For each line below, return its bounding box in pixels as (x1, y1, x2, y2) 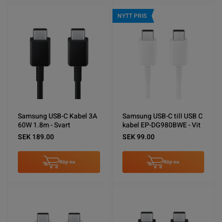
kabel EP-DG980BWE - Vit (122, 120, 201, 130)
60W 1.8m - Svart (18, 120, 70, 130)
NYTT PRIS (117, 11, 147, 20)
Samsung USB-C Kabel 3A (18, 111, 97, 121)
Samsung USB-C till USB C (122, 111, 203, 121)
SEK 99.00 (122, 132, 155, 142)
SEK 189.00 (18, 132, 54, 142)
